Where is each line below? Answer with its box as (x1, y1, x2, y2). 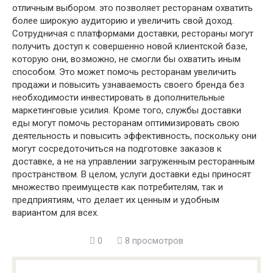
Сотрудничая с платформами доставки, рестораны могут (12, 28, 253, 39)
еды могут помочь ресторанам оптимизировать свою (12, 118, 239, 129)
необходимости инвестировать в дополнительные (12, 92, 225, 103)
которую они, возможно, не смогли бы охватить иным (12, 54, 241, 65)
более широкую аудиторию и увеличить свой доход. (12, 15, 234, 26)
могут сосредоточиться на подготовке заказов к (12, 143, 222, 154)
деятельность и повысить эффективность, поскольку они (12, 130, 257, 141)
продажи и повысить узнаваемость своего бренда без (12, 79, 244, 90)
